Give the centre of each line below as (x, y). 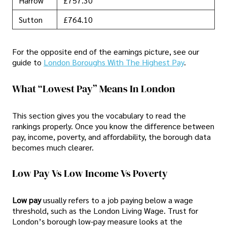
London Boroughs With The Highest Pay (114, 62)
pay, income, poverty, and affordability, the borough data (111, 136)
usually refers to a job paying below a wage (118, 200)
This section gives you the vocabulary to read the (99, 115)
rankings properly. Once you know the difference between (113, 126)
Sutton (31, 20)
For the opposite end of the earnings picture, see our (106, 52)
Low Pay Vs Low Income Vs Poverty (90, 174)
